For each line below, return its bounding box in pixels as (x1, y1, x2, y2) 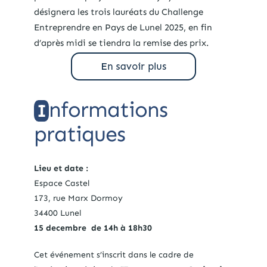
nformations (48, 97, 167, 123)
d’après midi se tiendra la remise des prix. (33, 38, 209, 49)
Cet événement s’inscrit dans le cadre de (33, 250, 194, 260)
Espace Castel (33, 178, 89, 189)
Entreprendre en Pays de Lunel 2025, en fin (33, 22, 212, 33)
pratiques (33, 121, 125, 147)
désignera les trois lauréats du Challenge (33, 7, 203, 18)
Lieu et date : (33, 163, 88, 174)
